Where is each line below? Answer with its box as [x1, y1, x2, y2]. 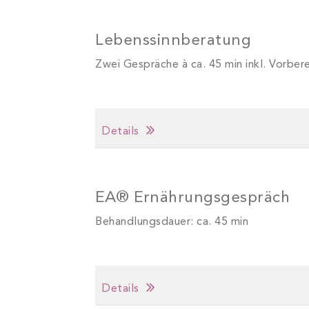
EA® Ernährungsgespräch [95, 190, 290, 207]
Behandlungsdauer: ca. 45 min [95, 217, 248, 228]
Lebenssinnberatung [95, 33, 251, 50]
